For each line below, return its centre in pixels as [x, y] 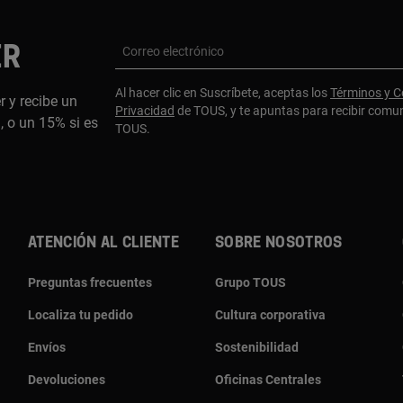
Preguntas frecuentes [90, 282]
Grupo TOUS [251, 282]
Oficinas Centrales [268, 379]
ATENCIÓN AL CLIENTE [104, 242]
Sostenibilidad [257, 347]
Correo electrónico [173, 51]
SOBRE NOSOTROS [279, 242]
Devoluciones [67, 379]
